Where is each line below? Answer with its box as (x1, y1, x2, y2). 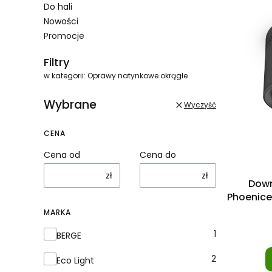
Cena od (44, 149, 80, 161)
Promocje (44, 30, 84, 42)
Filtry (44, 55, 69, 70)
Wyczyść (184, 99, 216, 110)
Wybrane (44, 97, 97, 113)
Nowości (44, 15, 78, 27)
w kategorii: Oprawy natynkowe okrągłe (44, 70, 188, 81)
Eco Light (56, 254, 94, 267)
